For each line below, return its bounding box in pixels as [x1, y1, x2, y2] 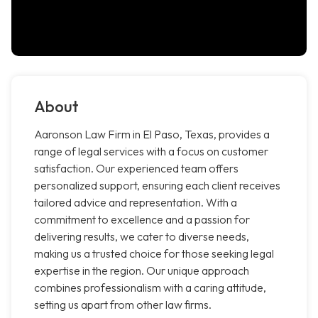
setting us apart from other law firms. [34, 297, 212, 312]
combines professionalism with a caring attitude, [34, 280, 266, 295]
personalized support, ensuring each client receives [34, 178, 280, 193]
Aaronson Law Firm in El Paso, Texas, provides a [34, 127, 270, 142]
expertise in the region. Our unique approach [34, 263, 249, 278]
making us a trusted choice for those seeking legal [34, 246, 274, 261]
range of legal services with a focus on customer [34, 144, 268, 159]
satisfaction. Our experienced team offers [34, 161, 238, 176]
